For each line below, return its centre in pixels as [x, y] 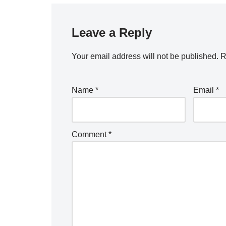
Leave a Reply [112, 33]
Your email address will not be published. [145, 56]
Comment [90, 135]
